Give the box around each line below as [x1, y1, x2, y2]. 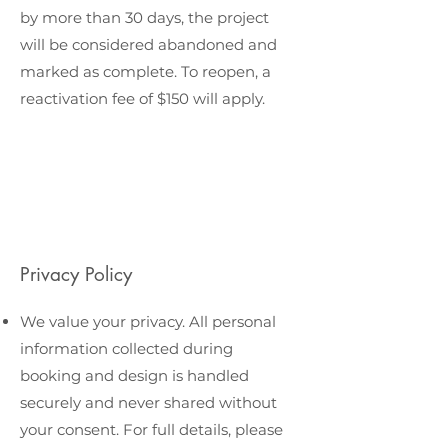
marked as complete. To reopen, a [20, 62, 271, 81]
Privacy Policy [20, 262, 132, 287]
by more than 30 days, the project [20, 8, 269, 27]
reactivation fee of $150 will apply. [20, 89, 265, 108]
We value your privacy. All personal [20, 312, 276, 331]
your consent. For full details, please [20, 420, 283, 439]
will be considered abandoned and [20, 35, 277, 54]
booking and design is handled [20, 366, 249, 385]
